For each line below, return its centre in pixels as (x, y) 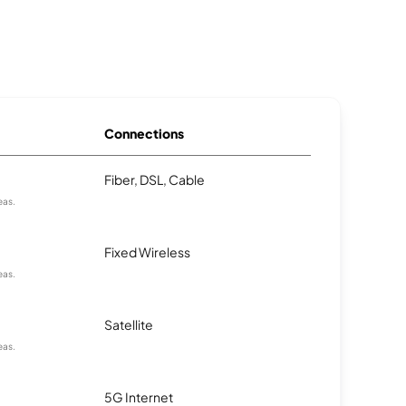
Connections (144, 133)
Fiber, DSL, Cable (155, 179)
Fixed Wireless (147, 252)
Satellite (129, 324)
